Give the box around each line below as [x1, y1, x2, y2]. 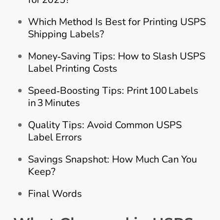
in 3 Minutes [27, 96, 80, 110]
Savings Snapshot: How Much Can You [27, 152, 197, 166]
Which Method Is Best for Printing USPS [27, 15, 206, 28]
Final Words [27, 187, 82, 200]
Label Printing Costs [27, 61, 117, 75]
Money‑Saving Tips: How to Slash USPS [27, 49, 205, 63]
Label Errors [27, 130, 82, 144]
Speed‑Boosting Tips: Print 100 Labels [27, 83, 198, 97]
